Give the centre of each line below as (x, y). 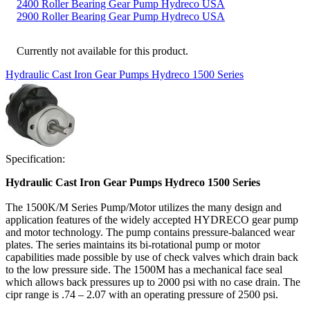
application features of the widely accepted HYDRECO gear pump (152, 220)
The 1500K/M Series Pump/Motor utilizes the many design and (144, 208)
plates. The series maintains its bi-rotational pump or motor (133, 245)
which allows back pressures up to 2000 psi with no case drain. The (153, 282)
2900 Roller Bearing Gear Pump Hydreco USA (121, 17)
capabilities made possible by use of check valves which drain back (152, 257)
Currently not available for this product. (102, 51)
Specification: (35, 159)
